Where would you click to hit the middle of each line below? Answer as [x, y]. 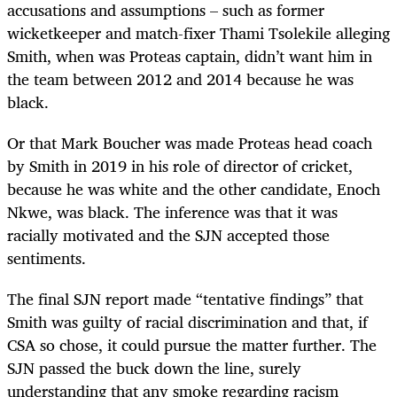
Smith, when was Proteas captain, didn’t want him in [190, 56]
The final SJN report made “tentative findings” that [185, 299]
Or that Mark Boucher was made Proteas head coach [190, 143]
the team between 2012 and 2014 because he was [180, 79]
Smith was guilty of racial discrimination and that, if [187, 322]
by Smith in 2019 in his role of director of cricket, [180, 166]
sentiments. [47, 258]
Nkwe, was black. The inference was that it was [172, 212]
